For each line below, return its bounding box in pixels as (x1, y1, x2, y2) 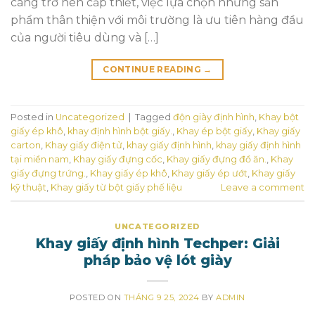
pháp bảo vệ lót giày (83, 251, 232, 269)
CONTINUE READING (103, 63, 204, 75)
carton (11, 140, 41, 151)
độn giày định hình (173, 112, 255, 123)
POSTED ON (70, 292, 124, 302)
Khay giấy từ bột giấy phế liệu (51, 182, 182, 193)
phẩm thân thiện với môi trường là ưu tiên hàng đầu (11, 13, 304, 27)
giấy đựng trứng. (11, 168, 86, 179)
